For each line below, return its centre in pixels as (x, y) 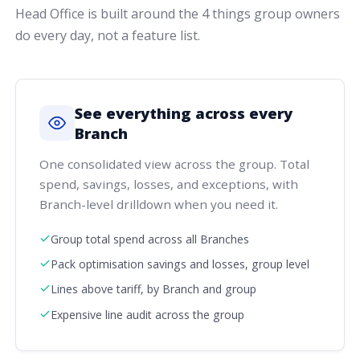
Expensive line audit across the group (147, 314)
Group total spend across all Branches (149, 239)
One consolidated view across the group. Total (174, 164)
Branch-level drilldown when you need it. (158, 205)
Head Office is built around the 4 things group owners (178, 14)
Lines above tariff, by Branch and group (153, 289)
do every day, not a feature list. (108, 36)
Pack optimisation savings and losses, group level (180, 264)
